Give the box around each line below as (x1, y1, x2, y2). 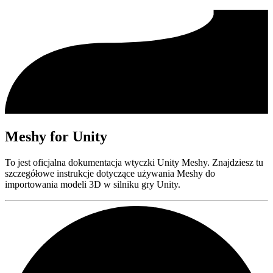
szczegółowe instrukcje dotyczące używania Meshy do (5, 168, 215, 179)
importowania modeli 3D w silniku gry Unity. (5, 179, 180, 190)
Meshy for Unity (5, 128, 107, 144)
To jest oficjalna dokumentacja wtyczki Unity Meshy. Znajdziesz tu (5, 157, 263, 168)
